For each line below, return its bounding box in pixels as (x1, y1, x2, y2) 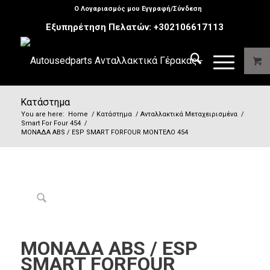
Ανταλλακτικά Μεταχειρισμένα (140, 110, 237, 118)
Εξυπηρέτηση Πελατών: (46, 22, 154, 33)
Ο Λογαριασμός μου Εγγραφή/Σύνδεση (74, 5, 202, 13)
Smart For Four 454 (20, 119, 81, 127)
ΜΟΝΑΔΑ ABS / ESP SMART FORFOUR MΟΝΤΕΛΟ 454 (20, 128, 188, 136)
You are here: (20, 110, 64, 118)
